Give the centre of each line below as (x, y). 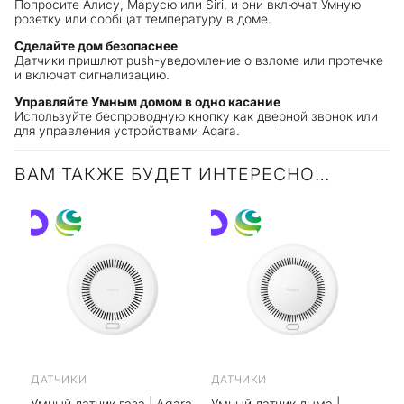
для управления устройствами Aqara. (128, 130)
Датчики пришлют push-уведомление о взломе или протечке (199, 61)
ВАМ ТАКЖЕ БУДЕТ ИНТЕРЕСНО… (172, 174)
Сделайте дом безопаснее (96, 46)
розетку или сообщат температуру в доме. (143, 19)
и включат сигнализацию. (92, 75)
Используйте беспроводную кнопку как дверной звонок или (197, 116)
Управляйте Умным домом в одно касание (148, 101)
